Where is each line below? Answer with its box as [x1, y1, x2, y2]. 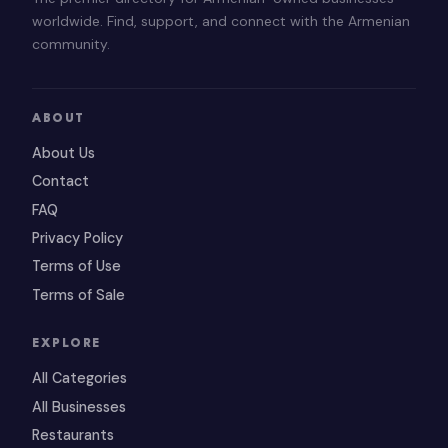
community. [32, 34, 110, 53]
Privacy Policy [32, 229, 123, 248]
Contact [32, 172, 89, 191]
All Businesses [32, 397, 126, 416]
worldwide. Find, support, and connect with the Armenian [32, 11, 410, 30]
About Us [32, 143, 95, 162]
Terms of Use [32, 257, 121, 276]
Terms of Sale [32, 285, 125, 304]
